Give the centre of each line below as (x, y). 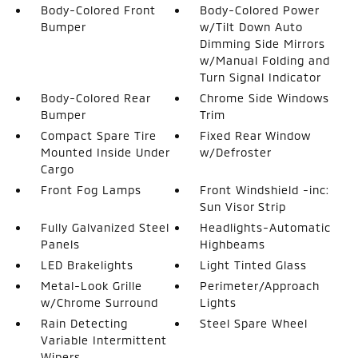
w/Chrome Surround (99, 302)
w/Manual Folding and (265, 60)
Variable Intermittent (103, 340)
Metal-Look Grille (91, 285)
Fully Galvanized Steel (105, 227)
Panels (60, 244)
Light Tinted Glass (254, 265)
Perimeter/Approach (260, 285)
